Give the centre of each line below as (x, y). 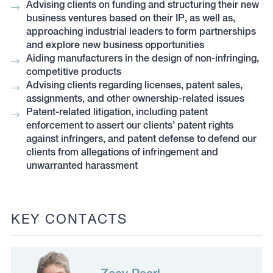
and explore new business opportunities (115, 45)
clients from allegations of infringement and (122, 152)
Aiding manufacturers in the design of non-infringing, (142, 58)
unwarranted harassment (82, 165)
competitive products (73, 72)
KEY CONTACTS (69, 219)
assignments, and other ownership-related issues (135, 98)
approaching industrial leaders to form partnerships (141, 31)
